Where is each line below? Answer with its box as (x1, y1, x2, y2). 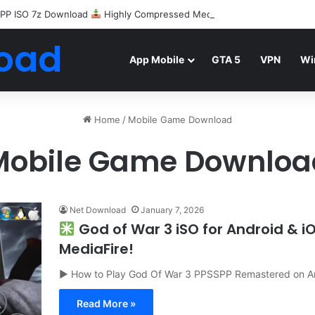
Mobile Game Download (128, 114, 232, 125)
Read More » (77, 297, 136, 309)
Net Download (70, 205, 126, 215)
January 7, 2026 (141, 205, 204, 215)
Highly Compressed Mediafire (101, 8, 234, 20)
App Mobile (129, 53, 184, 65)
